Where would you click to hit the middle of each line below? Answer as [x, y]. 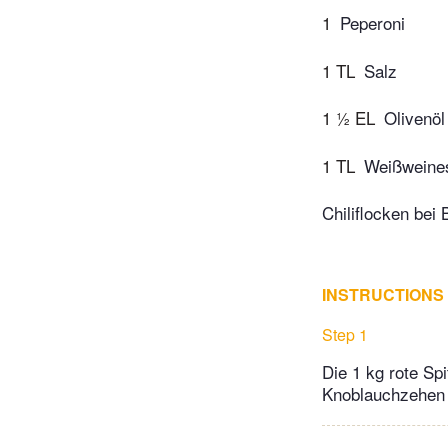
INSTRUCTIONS [383, 295]
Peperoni [372, 23]
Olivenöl [414, 118]
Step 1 [345, 335]
